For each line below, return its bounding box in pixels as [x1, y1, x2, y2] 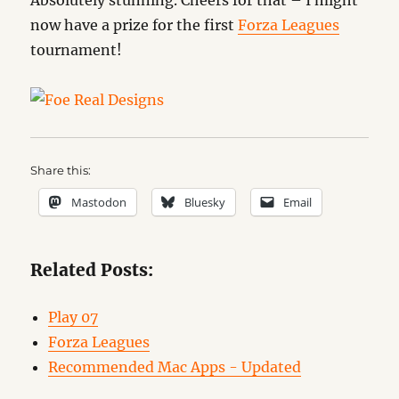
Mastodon [71, 194, 127, 210]
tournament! [30, 41, 123, 59]
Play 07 [48, 308, 99, 326]
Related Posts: [30, 259, 154, 281]
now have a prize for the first [30, 16, 239, 34]
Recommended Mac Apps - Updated [48, 358, 302, 376]
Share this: [30, 163, 92, 177]
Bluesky [184, 194, 226, 210]
